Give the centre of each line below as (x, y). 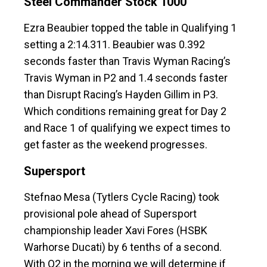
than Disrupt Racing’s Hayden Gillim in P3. (121, 95)
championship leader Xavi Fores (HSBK (116, 231)
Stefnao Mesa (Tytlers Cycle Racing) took (122, 197)
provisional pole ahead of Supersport (110, 214)
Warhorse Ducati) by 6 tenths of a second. (123, 247)
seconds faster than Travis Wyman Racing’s (127, 61)
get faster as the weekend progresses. (116, 145)
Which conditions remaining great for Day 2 (125, 111)
